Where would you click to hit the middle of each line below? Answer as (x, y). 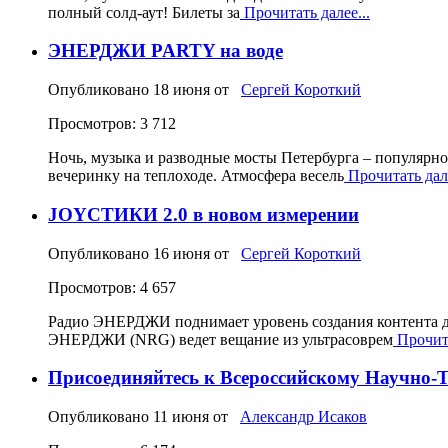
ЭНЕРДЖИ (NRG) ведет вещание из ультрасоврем (220, 339)
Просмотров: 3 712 (112, 124)
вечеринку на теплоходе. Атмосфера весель (196, 176)
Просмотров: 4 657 (112, 287)
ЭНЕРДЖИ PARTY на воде (165, 51)
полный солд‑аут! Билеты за (144, 12)
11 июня (181, 416)
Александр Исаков (303, 416)
